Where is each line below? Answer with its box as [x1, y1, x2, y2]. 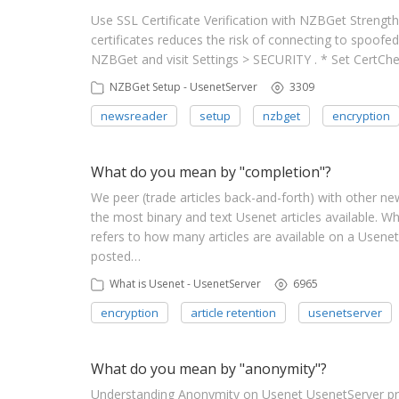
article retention [191, 304, 276, 321]
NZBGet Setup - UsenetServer [110, 79, 257, 94]
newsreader [101, 107, 167, 124]
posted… [91, 248, 141, 265]
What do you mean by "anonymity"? [91, 359, 327, 379]
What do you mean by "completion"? [91, 162, 331, 182]
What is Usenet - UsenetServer [110, 276, 261, 291]
